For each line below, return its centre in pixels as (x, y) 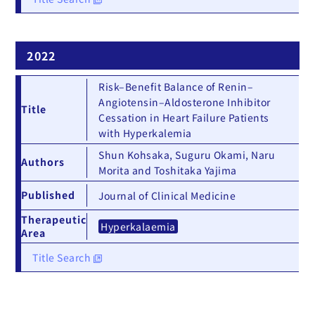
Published (49, 195)
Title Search (63, 258)
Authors (43, 162)
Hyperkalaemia (138, 227)
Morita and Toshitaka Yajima (168, 171)
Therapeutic (54, 220)
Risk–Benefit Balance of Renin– (176, 87)
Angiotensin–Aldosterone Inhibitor (185, 102)
